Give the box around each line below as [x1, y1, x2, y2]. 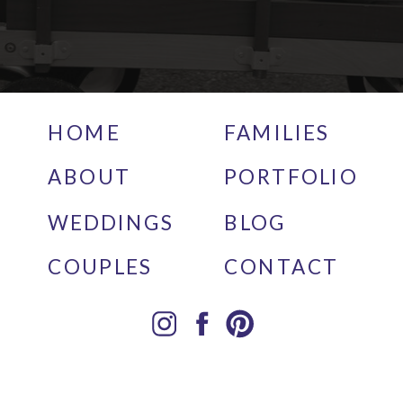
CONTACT [224, 254, 339, 278]
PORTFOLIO [224, 164, 359, 189]
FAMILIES [224, 120, 329, 145]
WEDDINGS [48, 210, 174, 234]
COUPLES [48, 254, 152, 278]
